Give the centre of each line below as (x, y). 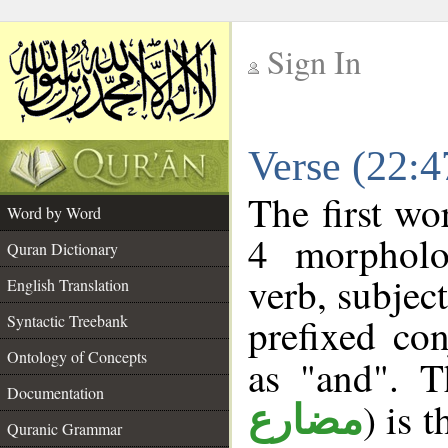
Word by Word (54, 212)
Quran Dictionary (62, 248)
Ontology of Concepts (77, 356)
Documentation (55, 392)
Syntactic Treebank (67, 320)
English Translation (68, 284)
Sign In (314, 61)
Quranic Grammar (64, 428)
